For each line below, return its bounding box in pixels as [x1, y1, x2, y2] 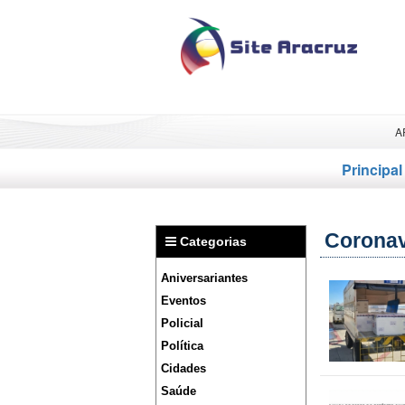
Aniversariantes [161, 271, 248, 285]
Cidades [161, 362, 206, 375]
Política [161, 339, 203, 353]
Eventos [161, 294, 206, 307]
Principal [342, 159, 402, 180]
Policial [161, 316, 203, 330]
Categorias [176, 234, 247, 249]
